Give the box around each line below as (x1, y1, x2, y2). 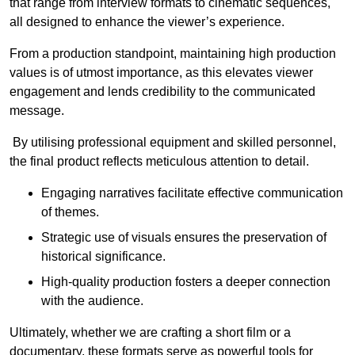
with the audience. (41, 294, 143, 307)
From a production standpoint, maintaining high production (10, 47, 336, 60)
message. (10, 104, 64, 117)
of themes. (41, 205, 99, 219)
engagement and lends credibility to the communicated (10, 85, 315, 98)
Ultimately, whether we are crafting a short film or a (10, 326, 291, 339)
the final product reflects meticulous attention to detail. (10, 155, 309, 168)
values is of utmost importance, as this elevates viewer (10, 66, 313, 79)
